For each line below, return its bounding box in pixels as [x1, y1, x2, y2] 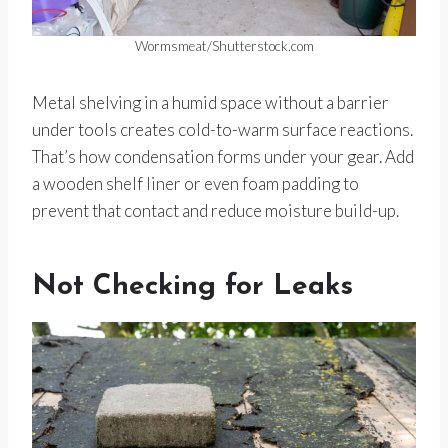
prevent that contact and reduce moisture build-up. [32, 199, 399, 221]
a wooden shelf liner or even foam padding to [32, 172, 359, 194]
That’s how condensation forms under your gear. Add [32, 145, 414, 167]
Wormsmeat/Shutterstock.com [134, 37, 314, 54]
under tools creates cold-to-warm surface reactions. [32, 118, 413, 140]
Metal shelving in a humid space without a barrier [32, 91, 389, 113]
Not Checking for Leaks [32, 272, 353, 301]
